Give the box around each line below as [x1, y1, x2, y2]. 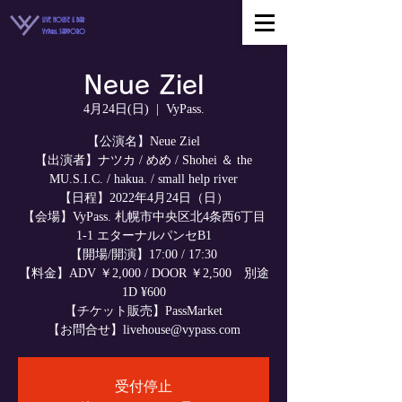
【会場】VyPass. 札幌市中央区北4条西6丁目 [22, 210, 266, 223]
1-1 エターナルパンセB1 [75, 229, 212, 242]
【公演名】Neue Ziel [87, 135, 200, 148]
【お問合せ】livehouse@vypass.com [47, 323, 240, 336]
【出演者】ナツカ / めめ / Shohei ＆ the [35, 153, 252, 167]
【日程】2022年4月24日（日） [58, 191, 229, 205]
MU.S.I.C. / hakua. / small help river [49, 172, 238, 186]
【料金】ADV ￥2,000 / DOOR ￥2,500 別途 [18, 267, 269, 280]
